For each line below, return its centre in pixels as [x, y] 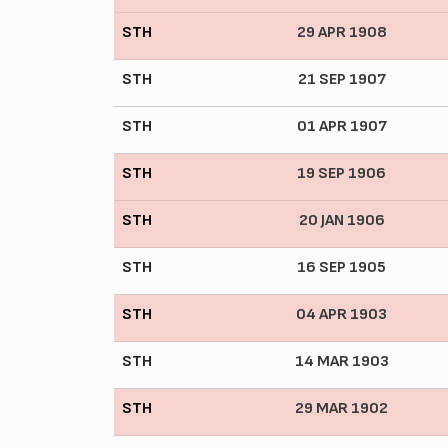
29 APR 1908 [341, 32]
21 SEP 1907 [341, 79]
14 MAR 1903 [341, 361]
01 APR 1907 [341, 126]
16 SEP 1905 [341, 267]
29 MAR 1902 [341, 408]
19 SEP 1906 [341, 173]
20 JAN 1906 [341, 220]
